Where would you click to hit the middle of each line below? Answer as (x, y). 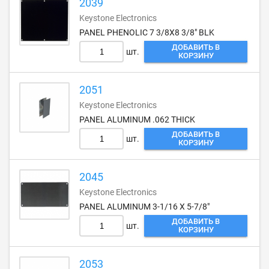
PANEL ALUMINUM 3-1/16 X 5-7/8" (144, 207)
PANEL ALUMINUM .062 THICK (137, 119)
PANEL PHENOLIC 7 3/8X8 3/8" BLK (147, 32)
